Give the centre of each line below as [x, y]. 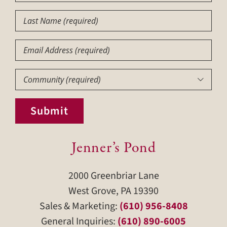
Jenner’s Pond [113, 148]
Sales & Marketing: [79, 206]
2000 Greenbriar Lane [113, 176]
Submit [49, 111]
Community [37, 76]
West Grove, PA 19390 [113, 191]
